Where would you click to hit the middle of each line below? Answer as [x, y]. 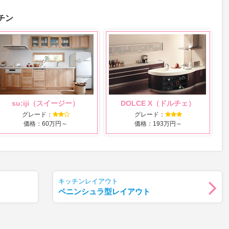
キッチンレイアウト [88, 181]
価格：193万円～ [158, 124]
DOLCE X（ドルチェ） [158, 103]
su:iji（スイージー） [45, 103]
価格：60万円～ [45, 124]
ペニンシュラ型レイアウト [104, 191]
